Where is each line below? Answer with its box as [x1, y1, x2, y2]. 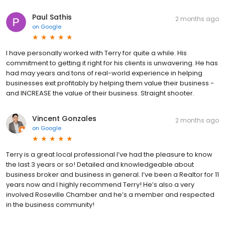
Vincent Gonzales [32, 113, 96, 124]
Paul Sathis [32, 12, 72, 22]
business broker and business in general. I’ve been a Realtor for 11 [6, 169, 219, 179]
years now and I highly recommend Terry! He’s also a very [6, 179, 194, 189]
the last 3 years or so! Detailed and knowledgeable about [6, 159, 194, 169]
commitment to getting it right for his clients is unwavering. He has [6, 58, 218, 68]
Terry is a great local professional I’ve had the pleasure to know [6, 149, 212, 159]
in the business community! [6, 199, 94, 209]
